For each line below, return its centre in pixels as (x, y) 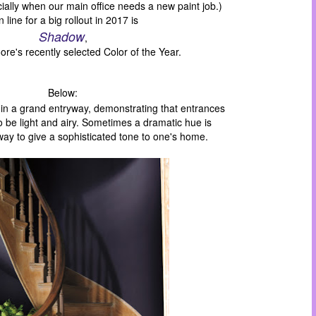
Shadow (61, 36)
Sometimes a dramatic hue (143, 122)
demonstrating (126, 108)
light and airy (46, 122)
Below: (63, 92)
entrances (202, 108)
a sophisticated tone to (99, 136)
